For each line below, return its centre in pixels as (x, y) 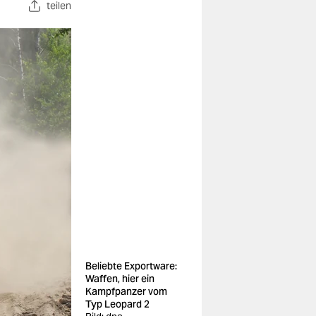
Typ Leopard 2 (117, 304)
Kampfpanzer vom (126, 291)
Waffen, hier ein (120, 279)
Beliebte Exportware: (131, 266)
